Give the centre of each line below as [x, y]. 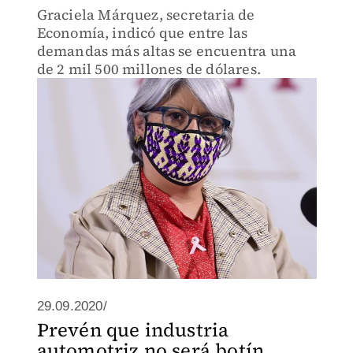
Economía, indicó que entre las [142, 33]
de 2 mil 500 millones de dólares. [149, 69]
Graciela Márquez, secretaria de [146, 15]
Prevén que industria [133, 330]
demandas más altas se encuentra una [167, 51]
